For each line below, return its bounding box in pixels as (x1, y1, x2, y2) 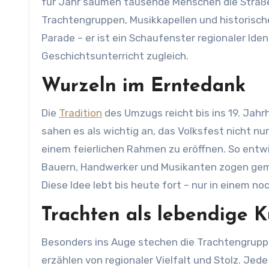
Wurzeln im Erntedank (41, 77, 246, 96)
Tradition (59, 107, 102, 119)
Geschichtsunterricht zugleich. (41, 50, 189, 62)
